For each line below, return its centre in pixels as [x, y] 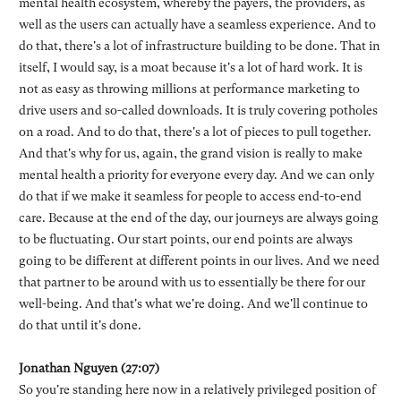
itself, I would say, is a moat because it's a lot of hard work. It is [190, 67]
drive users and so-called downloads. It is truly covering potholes [198, 110]
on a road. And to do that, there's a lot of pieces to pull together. [195, 131]
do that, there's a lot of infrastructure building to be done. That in [199, 45]
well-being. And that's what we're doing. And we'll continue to [193, 303]
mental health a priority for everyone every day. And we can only [196, 174]
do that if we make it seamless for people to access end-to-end [190, 196]
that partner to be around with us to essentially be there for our [192, 282]
